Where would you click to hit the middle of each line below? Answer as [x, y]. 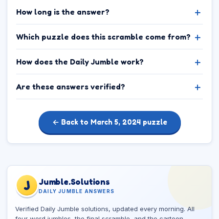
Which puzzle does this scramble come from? [103, 37]
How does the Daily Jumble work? [80, 62]
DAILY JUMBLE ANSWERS [77, 191]
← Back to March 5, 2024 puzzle [109, 122]
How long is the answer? [63, 12]
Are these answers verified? [71, 87]
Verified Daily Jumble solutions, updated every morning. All [105, 209]
